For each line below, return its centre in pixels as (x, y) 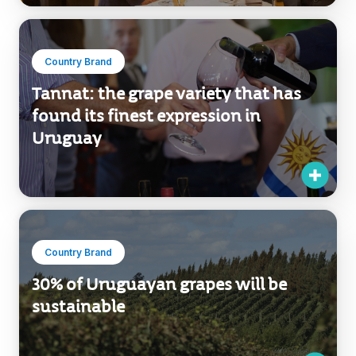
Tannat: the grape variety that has (166, 93)
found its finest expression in (146, 116)
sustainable (78, 306)
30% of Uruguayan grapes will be (159, 284)
